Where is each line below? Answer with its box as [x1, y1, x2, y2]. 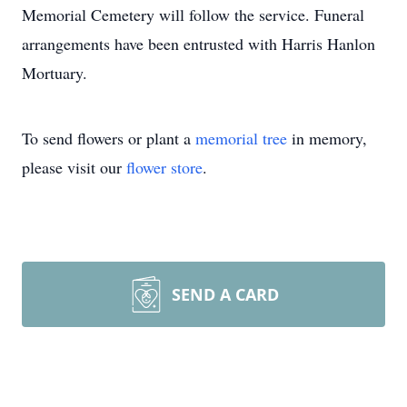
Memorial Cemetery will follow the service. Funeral [22, 4, 364, 25]
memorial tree [195, 127, 287, 149]
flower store [126, 156, 203, 178]
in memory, [287, 127, 367, 149]
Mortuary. [22, 62, 87, 84]
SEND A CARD [172, 283, 279, 305]
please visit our [22, 156, 126, 178]
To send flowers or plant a [22, 127, 195, 149]
